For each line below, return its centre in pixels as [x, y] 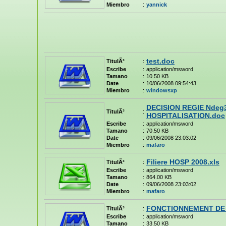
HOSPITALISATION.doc [186, 116]
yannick [157, 5]
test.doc [160, 61]
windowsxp [162, 90]
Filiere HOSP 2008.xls [183, 162]
